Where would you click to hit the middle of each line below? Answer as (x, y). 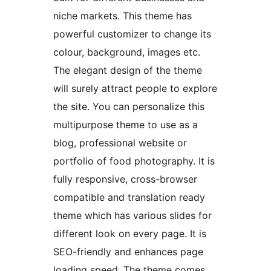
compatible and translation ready (129, 198)
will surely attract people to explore (135, 89)
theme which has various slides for (132, 216)
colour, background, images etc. (127, 52)
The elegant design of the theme (128, 70)
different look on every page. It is (130, 234)
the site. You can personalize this (129, 107)
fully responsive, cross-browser (125, 179)
